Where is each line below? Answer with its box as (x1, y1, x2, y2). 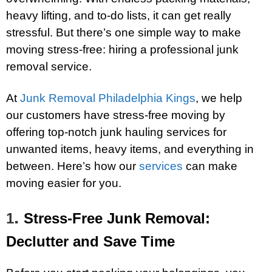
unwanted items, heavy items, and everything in (6, 143, 254, 156)
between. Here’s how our (6, 160, 139, 173)
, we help (195, 92, 242, 105)
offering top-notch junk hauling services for (6, 126, 226, 139)
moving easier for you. (6, 177, 121, 190)
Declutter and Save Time (6, 233, 175, 250)
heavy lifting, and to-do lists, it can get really (6, 9, 231, 22)
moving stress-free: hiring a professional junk (6, 43, 239, 56)
